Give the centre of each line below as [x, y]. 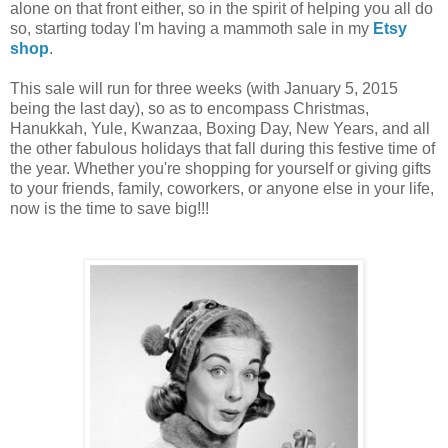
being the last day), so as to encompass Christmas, [189, 108]
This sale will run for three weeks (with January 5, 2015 [204, 88]
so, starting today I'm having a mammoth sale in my [191, 28]
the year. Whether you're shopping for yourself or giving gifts [220, 168]
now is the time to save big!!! [109, 208]
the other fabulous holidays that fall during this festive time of [222, 148]
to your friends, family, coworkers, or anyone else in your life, [222, 188]
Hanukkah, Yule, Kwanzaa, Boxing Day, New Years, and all [220, 128]
